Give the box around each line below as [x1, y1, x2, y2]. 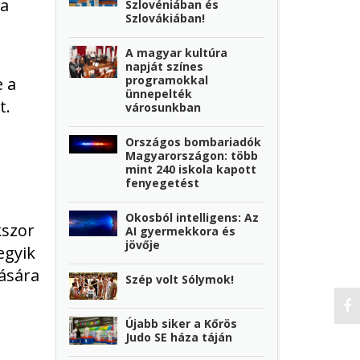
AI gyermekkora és [125, 223, 236, 239]
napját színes [125, 58, 204, 74]
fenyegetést [125, 174, 200, 190]
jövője [125, 236, 161, 252]
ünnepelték [125, 85, 193, 101]
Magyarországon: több [125, 147, 259, 163]
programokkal [125, 72, 209, 88]
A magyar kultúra [125, 44, 228, 60]
